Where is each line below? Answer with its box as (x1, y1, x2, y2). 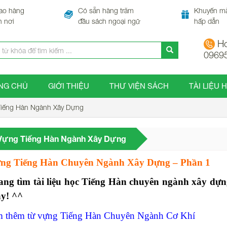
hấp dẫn (194, 17, 220, 25)
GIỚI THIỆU (48, 81, 89, 90)
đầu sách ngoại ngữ (78, 17, 140, 25)
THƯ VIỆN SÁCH (109, 81, 169, 90)
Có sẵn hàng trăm (78, 6, 134, 15)
